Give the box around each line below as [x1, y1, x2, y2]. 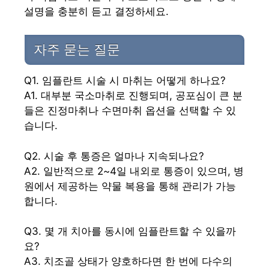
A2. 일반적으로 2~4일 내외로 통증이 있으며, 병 [24, 165, 244, 177]
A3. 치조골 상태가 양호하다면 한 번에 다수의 [24, 255, 232, 268]
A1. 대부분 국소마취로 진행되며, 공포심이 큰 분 [24, 89, 243, 102]
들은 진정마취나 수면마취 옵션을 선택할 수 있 [24, 104, 236, 117]
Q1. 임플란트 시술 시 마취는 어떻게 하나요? [24, 74, 226, 87]
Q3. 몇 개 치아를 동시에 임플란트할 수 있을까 [24, 225, 236, 238]
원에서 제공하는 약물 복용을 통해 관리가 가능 [24, 180, 236, 192]
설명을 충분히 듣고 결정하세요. [24, 5, 169, 17]
